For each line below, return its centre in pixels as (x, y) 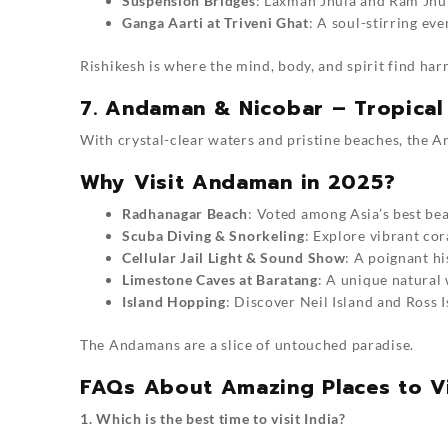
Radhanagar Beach (185, 213)
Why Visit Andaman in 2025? (238, 181)
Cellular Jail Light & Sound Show (234, 257)
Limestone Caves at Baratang (220, 279)
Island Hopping (174, 301)
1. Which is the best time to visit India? (213, 418)
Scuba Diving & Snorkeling (213, 235)
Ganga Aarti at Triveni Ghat (215, 22)
